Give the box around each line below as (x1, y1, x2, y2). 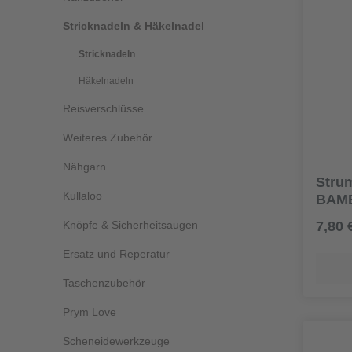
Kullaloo (63, 189, 102, 203)
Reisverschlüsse (63, 102, 144, 115)
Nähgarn (63, 160, 106, 174)
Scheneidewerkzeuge (63, 335, 170, 348)
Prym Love (63, 306, 116, 319)
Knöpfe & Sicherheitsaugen (63, 218, 198, 232)
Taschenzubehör (63, 277, 145, 290)
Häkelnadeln (79, 75, 134, 87)
